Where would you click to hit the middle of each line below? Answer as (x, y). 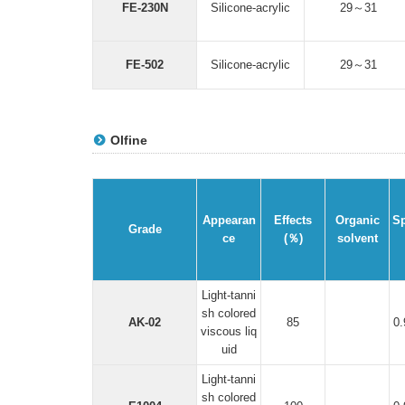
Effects (293, 220)
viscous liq (229, 331)
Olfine (129, 140)
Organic (357, 220)
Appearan (229, 220)
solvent (357, 238)
